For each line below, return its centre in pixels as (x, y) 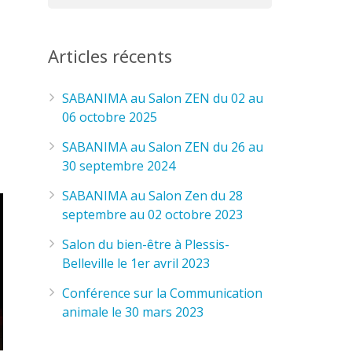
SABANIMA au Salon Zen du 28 (152, 196)
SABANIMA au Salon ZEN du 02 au (163, 98)
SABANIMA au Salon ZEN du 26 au (163, 147)
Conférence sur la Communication (162, 293)
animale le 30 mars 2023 (133, 312)
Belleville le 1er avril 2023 (136, 263)
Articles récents (110, 56)
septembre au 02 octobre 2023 (152, 214)
